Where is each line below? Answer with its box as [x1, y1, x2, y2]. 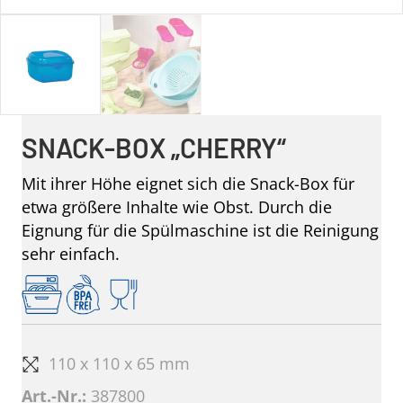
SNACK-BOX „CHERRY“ [22, 131, 286, 165]
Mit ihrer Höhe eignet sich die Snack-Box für [22, 173, 354, 195]
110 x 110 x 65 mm [49, 353, 190, 375]
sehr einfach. [22, 243, 120, 265]
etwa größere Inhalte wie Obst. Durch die [22, 196, 332, 219]
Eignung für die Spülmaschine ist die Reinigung [22, 219, 379, 242]
